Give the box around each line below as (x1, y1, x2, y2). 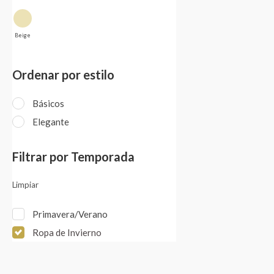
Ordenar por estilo (12, 67, 114, 83)
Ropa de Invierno (32, 227, 102, 239)
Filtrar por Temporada (12, 149, 135, 165)
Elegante (32, 116, 69, 128)
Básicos (32, 98, 64, 109)
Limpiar (12, 180, 39, 190)
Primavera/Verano (32, 209, 108, 220)
